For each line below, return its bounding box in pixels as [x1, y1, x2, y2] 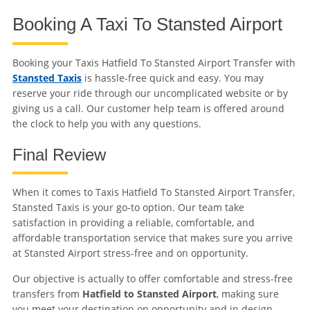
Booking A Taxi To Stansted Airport [12, 14, 282, 35]
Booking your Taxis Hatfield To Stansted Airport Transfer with [12, 56, 295, 70]
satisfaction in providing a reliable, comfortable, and [12, 216, 255, 230]
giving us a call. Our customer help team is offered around [12, 102, 284, 116]
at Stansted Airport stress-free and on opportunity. [12, 246, 248, 260]
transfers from [12, 287, 82, 301]
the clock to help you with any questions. [12, 117, 201, 131]
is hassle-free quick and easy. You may [81, 71, 264, 85]
